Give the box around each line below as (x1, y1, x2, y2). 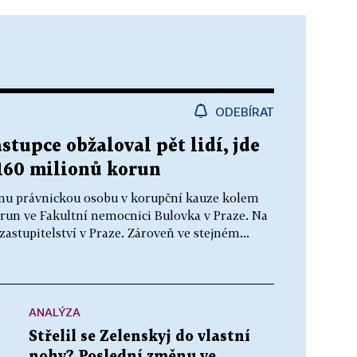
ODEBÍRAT (215, 104, 274, 119)
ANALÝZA (29, 304, 80, 319)
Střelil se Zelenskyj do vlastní (29, 329, 250, 343)
